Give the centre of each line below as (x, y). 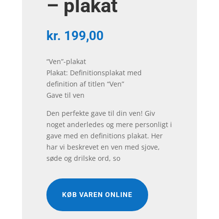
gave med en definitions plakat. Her (104, 135)
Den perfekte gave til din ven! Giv (100, 113)
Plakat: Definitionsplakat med (94, 72)
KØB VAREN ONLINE (97, 194)
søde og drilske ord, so (83, 158)
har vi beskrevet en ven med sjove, (103, 147)
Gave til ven (65, 95)
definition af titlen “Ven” (85, 84)
